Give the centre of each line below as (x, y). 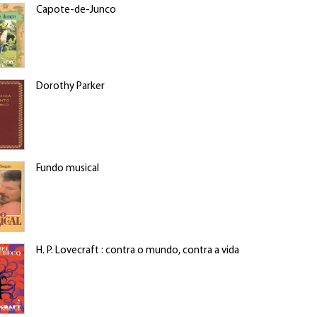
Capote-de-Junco (76, 10)
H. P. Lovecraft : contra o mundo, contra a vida (137, 251)
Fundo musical (67, 169)
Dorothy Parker (70, 87)
